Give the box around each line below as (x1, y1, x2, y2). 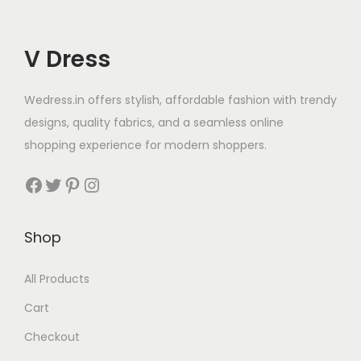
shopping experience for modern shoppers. (24, 137, 267, 154)
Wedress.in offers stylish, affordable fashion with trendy (24, 92, 337, 109)
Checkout (24, 329, 80, 346)
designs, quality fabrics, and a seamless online (24, 114, 284, 131)
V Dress (24, 44, 110, 76)
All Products (24, 271, 89, 288)
